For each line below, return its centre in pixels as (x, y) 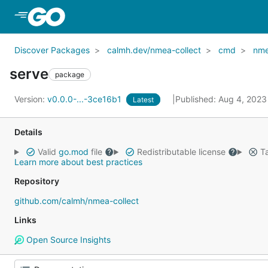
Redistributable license (181, 152)
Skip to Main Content (115, 16)
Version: (31, 99)
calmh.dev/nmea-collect (154, 50)
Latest (143, 100)
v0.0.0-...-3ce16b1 (86, 99)
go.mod (73, 152)
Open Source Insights (67, 240)
